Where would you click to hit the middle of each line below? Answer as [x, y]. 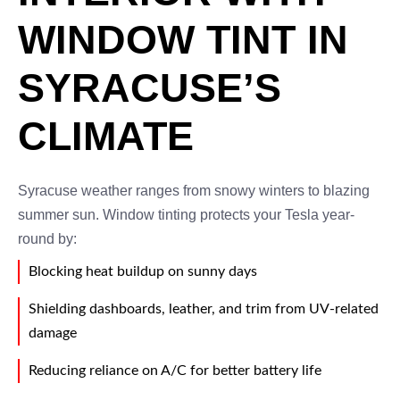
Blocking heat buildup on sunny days [143, 271]
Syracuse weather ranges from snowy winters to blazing [194, 191]
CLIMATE [106, 136]
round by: [47, 239]
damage [53, 333]
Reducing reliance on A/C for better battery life [175, 371]
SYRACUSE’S [150, 88]
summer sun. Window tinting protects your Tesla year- [186, 215]
